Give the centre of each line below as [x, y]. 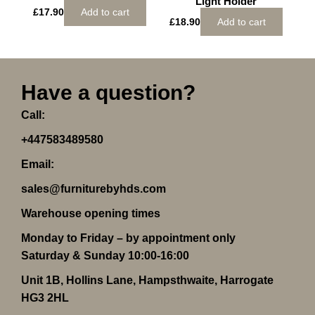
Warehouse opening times [91, 213]
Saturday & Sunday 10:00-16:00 [105, 256]
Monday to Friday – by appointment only [128, 238]
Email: [38, 164]
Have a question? [108, 92]
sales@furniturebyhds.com [94, 189]
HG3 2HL [45, 298]
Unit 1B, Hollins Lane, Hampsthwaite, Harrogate [147, 280]
